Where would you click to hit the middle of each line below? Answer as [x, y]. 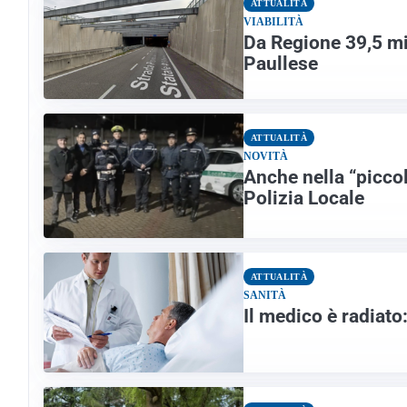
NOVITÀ [266, 156]
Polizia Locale [304, 198]
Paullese [281, 63]
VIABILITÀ [273, 21]
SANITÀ [265, 296]
